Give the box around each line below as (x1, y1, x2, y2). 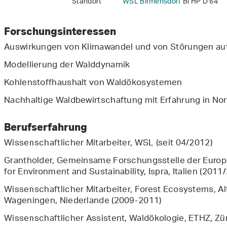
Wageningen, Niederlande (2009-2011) (4, 192, 162, 211)
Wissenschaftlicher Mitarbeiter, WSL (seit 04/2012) (4, 134, 212, 153)
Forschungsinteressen (4, 24, 116, 38)
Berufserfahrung (4, 120, 87, 134)
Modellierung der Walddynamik (4, 56, 130, 75)
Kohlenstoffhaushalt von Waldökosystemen (4, 74, 182, 93)
